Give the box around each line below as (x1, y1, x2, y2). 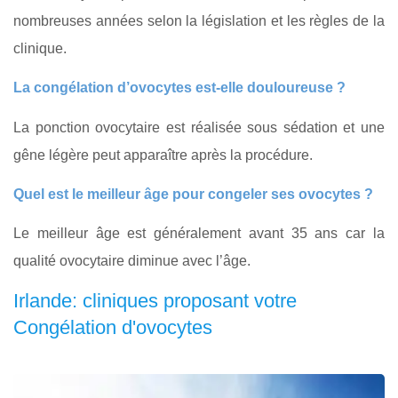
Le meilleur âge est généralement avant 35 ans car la (13, 226, 385, 242)
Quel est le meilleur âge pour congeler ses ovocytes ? (13, 187, 373, 203)
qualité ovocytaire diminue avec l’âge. (13, 253, 251, 269)
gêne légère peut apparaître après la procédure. (13, 147, 313, 163)
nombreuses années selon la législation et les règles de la (13, 13, 385, 29)
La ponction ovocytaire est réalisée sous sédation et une (13, 119, 385, 135)
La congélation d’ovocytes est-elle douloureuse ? (13, 80, 346, 96)
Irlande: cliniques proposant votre (13, 289, 297, 312)
